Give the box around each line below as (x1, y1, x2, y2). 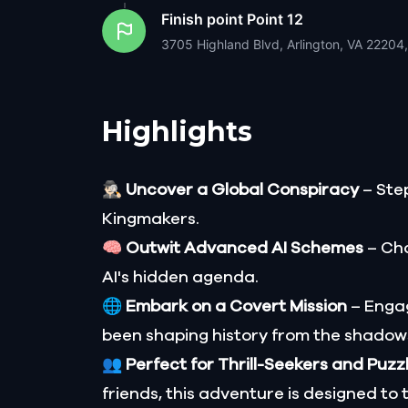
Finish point (161, 9, 243, 28)
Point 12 (247, 9, 303, 28)
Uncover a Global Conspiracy (126, 181, 359, 199)
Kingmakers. (102, 210, 199, 228)
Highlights (102, 114, 252, 148)
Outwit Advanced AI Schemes (126, 240, 363, 257)
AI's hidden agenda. (102, 269, 259, 286)
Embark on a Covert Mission (126, 298, 347, 315)
